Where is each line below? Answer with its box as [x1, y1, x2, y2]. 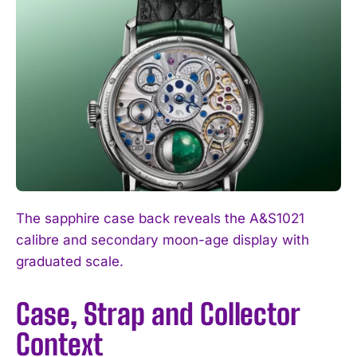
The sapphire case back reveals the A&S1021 [16, 210, 304, 227]
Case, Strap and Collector [16, 297, 300, 332]
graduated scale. [16, 253, 124, 270]
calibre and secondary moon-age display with [16, 232, 309, 249]
